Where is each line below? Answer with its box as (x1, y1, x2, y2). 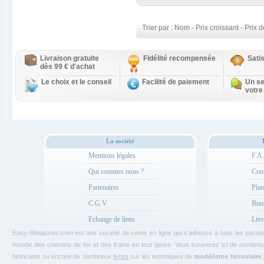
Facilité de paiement (142, 78, 209, 86)
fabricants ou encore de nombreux (12, 253, 113, 260)
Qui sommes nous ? (88, 167, 144, 176)
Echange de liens (88, 215, 135, 223)
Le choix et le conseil (41, 78, 111, 86)
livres (113, 253, 128, 260)
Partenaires (88, 183, 119, 192)
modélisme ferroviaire (194, 253, 262, 260)
